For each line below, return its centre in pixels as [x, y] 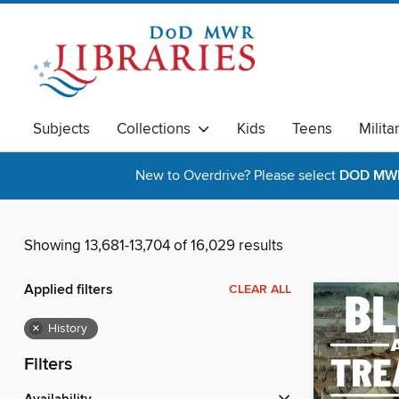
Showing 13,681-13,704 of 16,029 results [154, 246]
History [68, 329]
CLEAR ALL [260, 290]
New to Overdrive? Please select [237, 176]
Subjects [61, 129]
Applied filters [69, 290]
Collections [157, 129]
